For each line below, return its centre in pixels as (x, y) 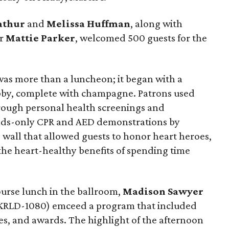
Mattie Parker (41, 38)
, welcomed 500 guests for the (141, 38)
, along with (157, 24)
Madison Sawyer (163, 191)
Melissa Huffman (89, 24)
